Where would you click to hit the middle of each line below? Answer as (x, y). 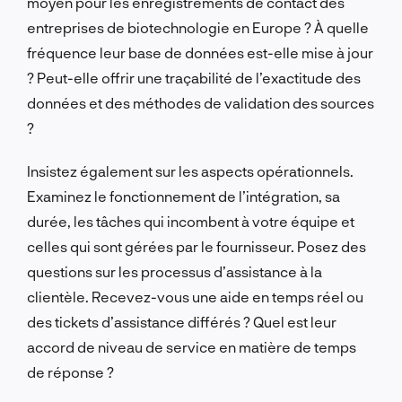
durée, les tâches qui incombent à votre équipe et (191, 221)
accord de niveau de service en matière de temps (192, 346)
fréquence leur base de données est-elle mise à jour (200, 52)
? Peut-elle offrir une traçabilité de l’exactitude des (194, 77)
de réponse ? (70, 371)
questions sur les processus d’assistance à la (175, 271)
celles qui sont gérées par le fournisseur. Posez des (197, 246)
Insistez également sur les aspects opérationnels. (190, 170)
